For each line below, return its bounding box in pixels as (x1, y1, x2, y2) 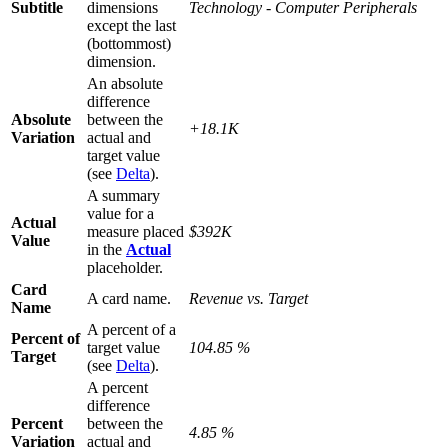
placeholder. (87, 258, 163, 276)
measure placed (87, 222, 184, 240)
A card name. (87, 289, 171, 307)
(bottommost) (87, 34, 171, 52)
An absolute (87, 74, 163, 92)
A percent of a (87, 320, 176, 338)
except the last (87, 16, 176, 34)
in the (87, 240, 126, 258)
